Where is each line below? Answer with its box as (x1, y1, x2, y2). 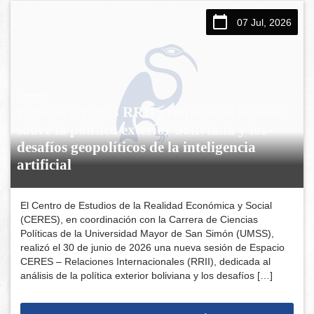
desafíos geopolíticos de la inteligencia (17, 138, 257, 156)
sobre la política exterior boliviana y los (17, 121, 268, 138)
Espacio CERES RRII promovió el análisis (17, 103, 287, 121)
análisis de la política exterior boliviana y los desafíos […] (20, 269, 273, 281)
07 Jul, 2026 (236, 16, 292, 28)
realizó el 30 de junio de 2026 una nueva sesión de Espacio (20, 241, 285, 253)
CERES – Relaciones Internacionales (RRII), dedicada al (20, 255, 271, 267)
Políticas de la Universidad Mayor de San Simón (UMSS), (20, 227, 275, 239)
